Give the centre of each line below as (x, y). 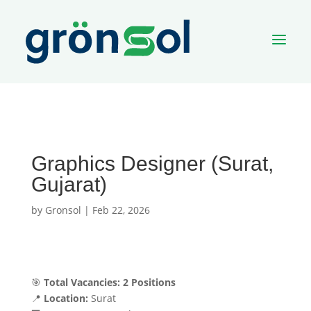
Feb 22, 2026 (121, 210)
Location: (66, 298)
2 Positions (149, 282)
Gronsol (63, 210)
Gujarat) (69, 184)
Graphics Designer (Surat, (152, 163)
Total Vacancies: (82, 282)
